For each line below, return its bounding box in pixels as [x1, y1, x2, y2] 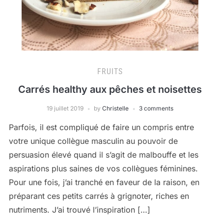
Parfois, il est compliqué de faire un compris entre [8, 122, 194, 132]
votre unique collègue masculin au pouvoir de [8, 136, 178, 146]
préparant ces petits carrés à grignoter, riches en [8, 191, 189, 201]
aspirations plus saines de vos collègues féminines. [8, 164, 198, 173]
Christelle [102, 105, 129, 112]
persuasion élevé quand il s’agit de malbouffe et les [8, 150, 198, 160]
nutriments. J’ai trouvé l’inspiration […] [8, 205, 150, 215]
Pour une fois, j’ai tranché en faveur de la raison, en [8, 177, 199, 187]
